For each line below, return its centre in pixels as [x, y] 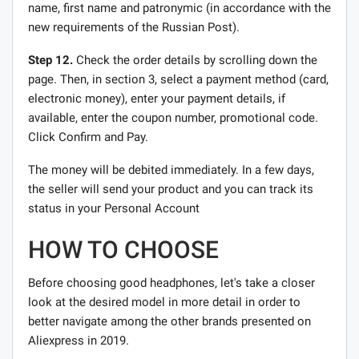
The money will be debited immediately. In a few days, [171, 169]
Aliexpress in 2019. [79, 340]
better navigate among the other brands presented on [169, 321]
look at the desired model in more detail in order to [164, 302]
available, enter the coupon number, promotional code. [173, 117]
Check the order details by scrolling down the [195, 60]
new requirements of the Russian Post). [134, 27]
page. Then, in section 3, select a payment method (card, [178, 79]
